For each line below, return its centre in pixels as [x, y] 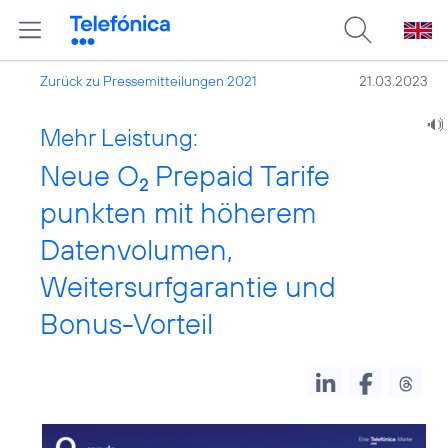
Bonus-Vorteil [126, 323]
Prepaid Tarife [239, 175]
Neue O [89, 175]
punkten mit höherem [178, 212]
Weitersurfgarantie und [188, 286]
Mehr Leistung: [119, 137]
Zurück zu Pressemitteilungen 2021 [148, 81]
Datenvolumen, [136, 249]
